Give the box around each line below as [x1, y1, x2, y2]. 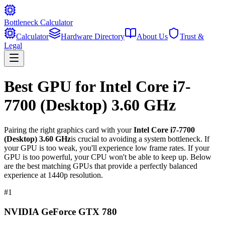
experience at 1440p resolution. [4, 170, 103, 179]
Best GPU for [4, 77, 99, 96]
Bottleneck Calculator [4, 18, 73, 27]
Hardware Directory [61, 32, 125, 41]
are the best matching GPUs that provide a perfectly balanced [4, 161, 197, 170]
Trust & [180, 32, 204, 41]
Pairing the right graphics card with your [4, 125, 134, 134]
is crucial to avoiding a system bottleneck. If [71, 134, 209, 143]
